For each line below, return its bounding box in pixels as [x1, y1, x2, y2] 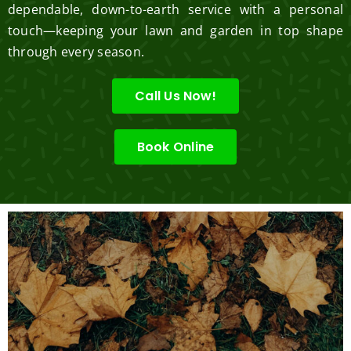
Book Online [136, 138, 215, 157]
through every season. [7, 43, 145, 61]
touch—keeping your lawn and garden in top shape [7, 22, 344, 40]
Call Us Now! [135, 87, 216, 106]
